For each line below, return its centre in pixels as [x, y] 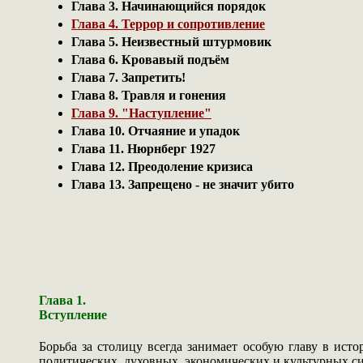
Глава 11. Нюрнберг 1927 [143, 148]
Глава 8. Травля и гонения [149, 95]
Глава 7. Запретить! [128, 77]
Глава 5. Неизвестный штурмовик [171, 41]
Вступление [73, 314]
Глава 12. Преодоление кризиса [162, 166]
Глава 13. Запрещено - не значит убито [183, 184]
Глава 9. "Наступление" [141, 113]
